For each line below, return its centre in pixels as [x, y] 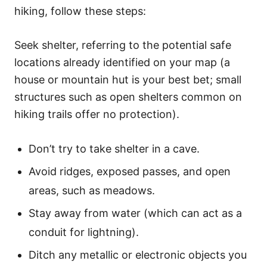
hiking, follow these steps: [80, 11]
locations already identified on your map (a [122, 62]
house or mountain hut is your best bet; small [128, 79]
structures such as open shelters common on [128, 97]
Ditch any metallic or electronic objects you [138, 254]
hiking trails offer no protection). [97, 114]
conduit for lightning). [84, 232]
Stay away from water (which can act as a [135, 213]
